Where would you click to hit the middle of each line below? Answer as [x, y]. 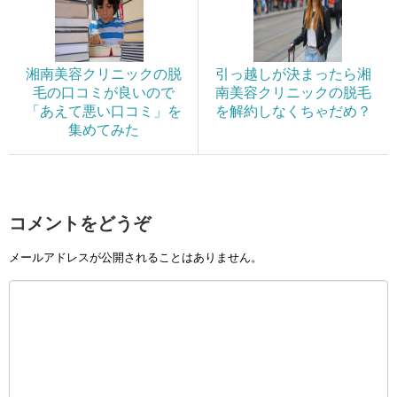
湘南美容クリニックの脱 [103, 74]
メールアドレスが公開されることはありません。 [136, 258]
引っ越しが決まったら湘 [293, 74]
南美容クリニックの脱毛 [293, 92]
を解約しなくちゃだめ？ [293, 111]
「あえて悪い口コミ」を [103, 111]
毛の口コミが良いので [103, 92]
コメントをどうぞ [80, 223]
